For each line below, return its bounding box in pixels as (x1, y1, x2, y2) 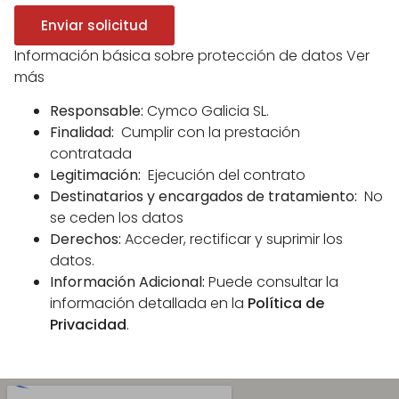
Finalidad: (50, 122, 114, 142)
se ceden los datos (50, 208, 183, 228)
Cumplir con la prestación (114, 122, 300, 142)
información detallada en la (50, 293, 248, 313)
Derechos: (50, 229, 121, 249)
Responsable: (50, 101, 143, 121)
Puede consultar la (205, 272, 338, 292)
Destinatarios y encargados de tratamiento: (50, 186, 357, 207)
